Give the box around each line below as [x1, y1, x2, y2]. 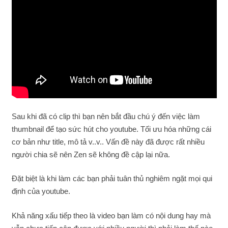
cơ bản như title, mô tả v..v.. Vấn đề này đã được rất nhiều [11, 137, 205, 146]
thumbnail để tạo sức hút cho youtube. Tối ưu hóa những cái [11, 124, 211, 133]
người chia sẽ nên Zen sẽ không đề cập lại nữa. [11, 150, 170, 159]
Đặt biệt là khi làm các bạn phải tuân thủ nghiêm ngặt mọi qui [11, 174, 212, 183]
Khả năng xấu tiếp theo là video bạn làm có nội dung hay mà [11, 211, 211, 220]
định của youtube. [11, 187, 70, 196]
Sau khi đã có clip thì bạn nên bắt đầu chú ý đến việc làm [11, 111, 200, 121]
